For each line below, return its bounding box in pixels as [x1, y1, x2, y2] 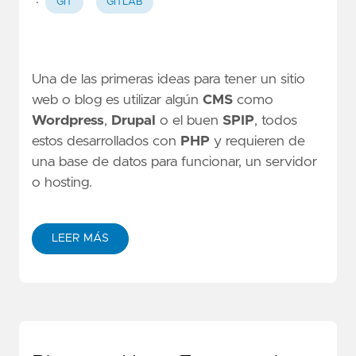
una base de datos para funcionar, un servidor [32, 154, 317, 169]
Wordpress [32, 113, 104, 128]
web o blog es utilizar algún [32, 92, 203, 107]
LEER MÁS [52, 233, 109, 245]
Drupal [111, 113, 156, 128]
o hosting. [32, 175, 92, 190]
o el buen [156, 113, 222, 128]
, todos [254, 113, 297, 128]
